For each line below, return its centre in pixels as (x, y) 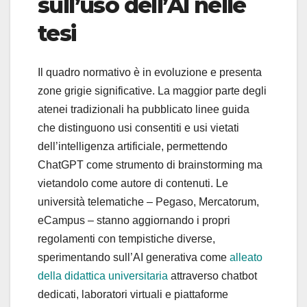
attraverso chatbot (212, 275)
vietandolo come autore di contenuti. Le (133, 183)
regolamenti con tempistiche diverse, (126, 238)
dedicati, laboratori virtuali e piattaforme (133, 294)
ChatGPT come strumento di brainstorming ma (150, 164)
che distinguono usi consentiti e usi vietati (138, 127)
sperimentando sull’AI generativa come (132, 257)
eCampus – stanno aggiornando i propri (134, 220)
